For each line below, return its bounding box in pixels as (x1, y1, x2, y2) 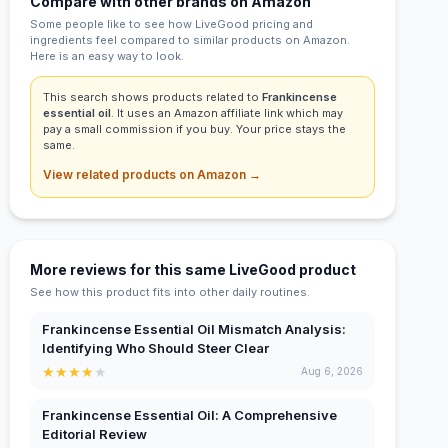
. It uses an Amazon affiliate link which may (111, 105, 344, 120)
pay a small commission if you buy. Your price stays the (43, 121, 347, 136)
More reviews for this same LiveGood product (30, 260, 357, 278)
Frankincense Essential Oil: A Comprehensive (42, 406, 338, 423)
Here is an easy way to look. (30, 48, 185, 63)
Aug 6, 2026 (300, 365, 363, 378)
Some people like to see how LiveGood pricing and (30, 16, 314, 31)
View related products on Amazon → (43, 166, 262, 182)
